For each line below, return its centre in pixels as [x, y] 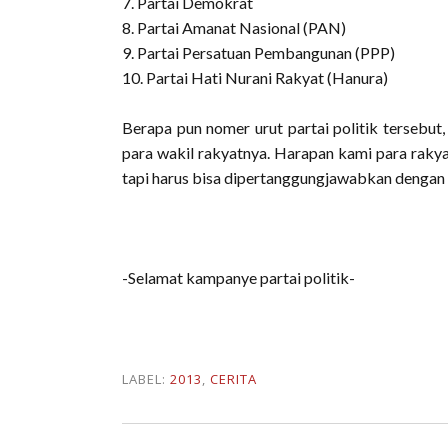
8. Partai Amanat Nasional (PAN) [234, 27]
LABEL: [146, 379]
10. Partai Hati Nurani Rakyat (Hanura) [255, 77]
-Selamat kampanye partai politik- [238, 277]
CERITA [233, 379]
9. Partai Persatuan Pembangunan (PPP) [258, 52]
